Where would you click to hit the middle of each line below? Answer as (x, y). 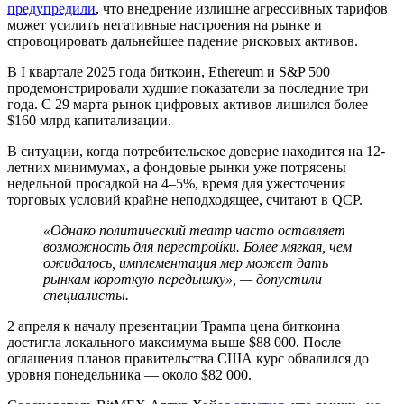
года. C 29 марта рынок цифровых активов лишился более (188, 104)
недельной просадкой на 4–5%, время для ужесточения (176, 183)
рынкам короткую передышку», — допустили (183, 279)
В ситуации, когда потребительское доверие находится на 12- (196, 151)
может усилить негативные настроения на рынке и (165, 24)
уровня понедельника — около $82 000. (131, 374)
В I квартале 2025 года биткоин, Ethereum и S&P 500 (169, 71)
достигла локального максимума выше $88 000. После (174, 342)
